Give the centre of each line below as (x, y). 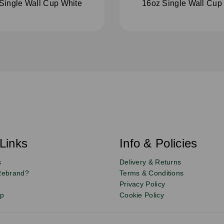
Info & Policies (158, 143)
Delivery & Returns (150, 162)
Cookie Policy (141, 195)
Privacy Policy (142, 184)
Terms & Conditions (151, 173)
